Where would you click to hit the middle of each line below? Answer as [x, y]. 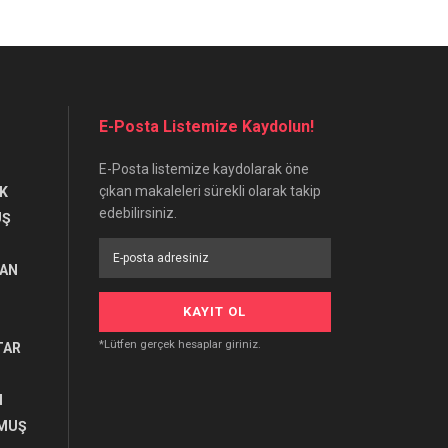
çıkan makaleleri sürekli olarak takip [209, 191]
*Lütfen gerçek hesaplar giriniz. [179, 345]
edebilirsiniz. [137, 213]
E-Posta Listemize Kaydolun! [206, 127]
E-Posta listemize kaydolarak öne [203, 169]
